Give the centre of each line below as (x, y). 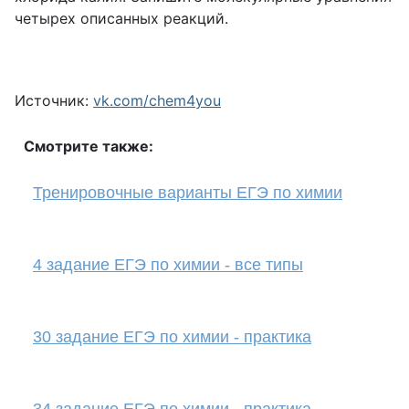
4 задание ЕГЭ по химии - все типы (168, 265)
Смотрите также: (89, 146)
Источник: (54, 100)
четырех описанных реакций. (121, 18)
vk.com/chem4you (157, 100)
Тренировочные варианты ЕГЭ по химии (188, 193)
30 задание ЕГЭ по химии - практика (172, 337)
